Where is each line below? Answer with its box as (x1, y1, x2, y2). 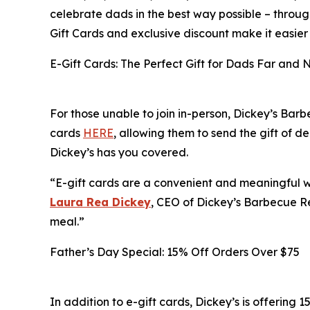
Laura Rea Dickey (50, 195, 151, 210)
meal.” (50, 215, 84, 229)
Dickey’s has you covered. (50, 145, 188, 160)
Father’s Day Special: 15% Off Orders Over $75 (50, 245, 300, 259)
